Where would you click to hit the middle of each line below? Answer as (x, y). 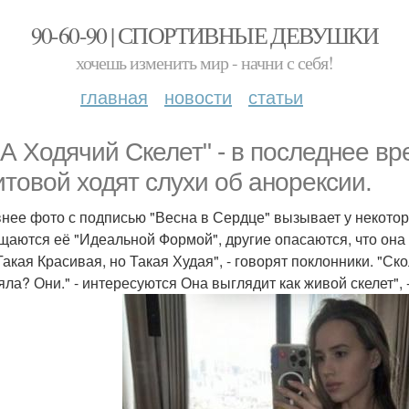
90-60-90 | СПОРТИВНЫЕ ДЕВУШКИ (204, 35)
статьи (276, 96)
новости (198, 96)
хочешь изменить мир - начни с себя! (204, 63)
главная (114, 96)
